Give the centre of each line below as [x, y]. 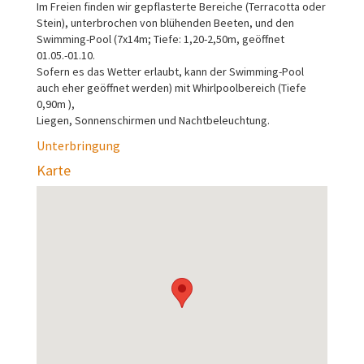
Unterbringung [78, 145]
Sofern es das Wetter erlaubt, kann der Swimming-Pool [170, 71]
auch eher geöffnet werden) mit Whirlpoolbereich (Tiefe [171, 87]
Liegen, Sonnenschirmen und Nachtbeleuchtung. [154, 120]
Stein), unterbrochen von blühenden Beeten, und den [165, 22]
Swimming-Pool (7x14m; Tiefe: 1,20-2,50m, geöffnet [160, 39]
